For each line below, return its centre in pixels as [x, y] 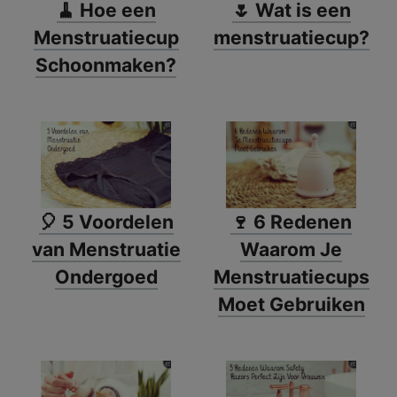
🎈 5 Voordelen [106, 222]
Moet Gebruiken [291, 305]
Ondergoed [106, 277]
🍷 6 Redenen [291, 222]
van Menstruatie [106, 250]
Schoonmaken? [106, 65]
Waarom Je [291, 250]
